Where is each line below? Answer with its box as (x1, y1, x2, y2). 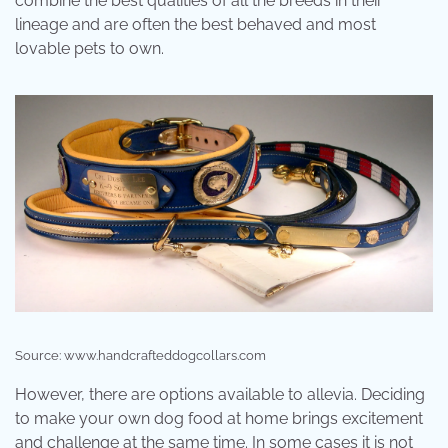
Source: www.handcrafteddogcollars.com (15, 347, 266, 363)
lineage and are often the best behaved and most (15, 14, 376, 34)
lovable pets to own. (15, 38, 164, 58)
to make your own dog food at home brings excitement (15, 408, 423, 428)
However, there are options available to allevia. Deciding (15, 384, 425, 404)
